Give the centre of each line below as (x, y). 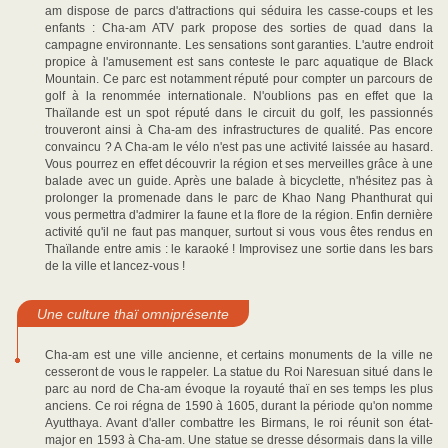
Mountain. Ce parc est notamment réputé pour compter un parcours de (239, 79)
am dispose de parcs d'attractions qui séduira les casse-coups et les (239, 11)
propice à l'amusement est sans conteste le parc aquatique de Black (239, 62)
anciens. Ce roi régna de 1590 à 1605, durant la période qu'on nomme (239, 406)
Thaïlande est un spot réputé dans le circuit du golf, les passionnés (239, 113)
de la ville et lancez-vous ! (115, 266)
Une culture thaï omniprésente (133, 314)
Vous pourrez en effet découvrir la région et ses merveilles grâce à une (239, 164)
